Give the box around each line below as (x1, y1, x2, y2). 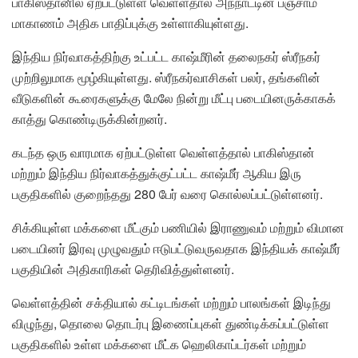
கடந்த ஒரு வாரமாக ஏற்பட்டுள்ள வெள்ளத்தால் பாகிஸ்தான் (12, 142, 315, 161)
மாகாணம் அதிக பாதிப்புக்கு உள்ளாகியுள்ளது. (12, 13, 249, 32)
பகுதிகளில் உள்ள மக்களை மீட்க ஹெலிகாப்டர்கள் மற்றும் (12, 334, 306, 353)
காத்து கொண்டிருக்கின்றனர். (12, 109, 167, 128)
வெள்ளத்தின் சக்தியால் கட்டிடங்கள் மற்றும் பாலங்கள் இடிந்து (12, 292, 331, 312)
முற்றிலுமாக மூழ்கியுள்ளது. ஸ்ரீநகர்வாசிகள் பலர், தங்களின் (12, 67, 320, 86)
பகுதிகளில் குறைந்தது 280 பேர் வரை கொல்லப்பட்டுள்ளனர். (12, 184, 323, 203)
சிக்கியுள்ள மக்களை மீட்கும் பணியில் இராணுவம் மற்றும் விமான (12, 217, 344, 237)
